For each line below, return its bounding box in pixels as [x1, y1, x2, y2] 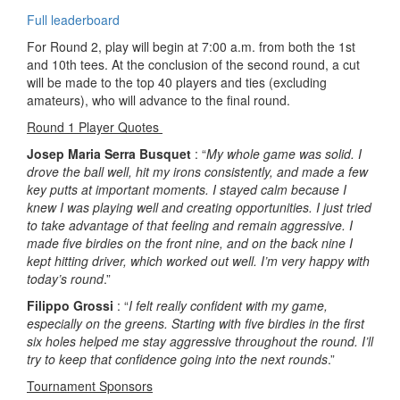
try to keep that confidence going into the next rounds [27, 349, 328, 368]
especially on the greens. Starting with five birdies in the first [27, 313, 364, 332]
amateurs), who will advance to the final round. [27, 90, 290, 109]
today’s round [27, 269, 104, 287]
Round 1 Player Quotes [27, 117, 162, 136]
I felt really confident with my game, [129, 296, 328, 314]
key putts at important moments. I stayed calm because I [27, 179, 346, 198]
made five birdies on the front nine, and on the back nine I [27, 233, 353, 252]
